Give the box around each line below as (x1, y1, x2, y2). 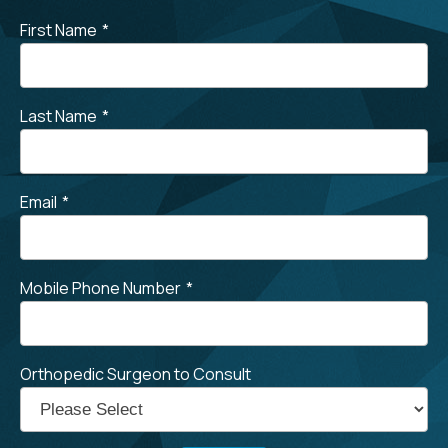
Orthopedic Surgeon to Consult (20, 363, 251, 386)
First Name (20, 19, 97, 42)
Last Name (20, 105, 97, 128)
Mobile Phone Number (20, 277, 181, 300)
